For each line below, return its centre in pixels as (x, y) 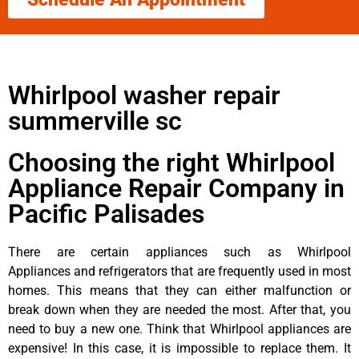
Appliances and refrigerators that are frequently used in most (179, 271)
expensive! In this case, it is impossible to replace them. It (179, 348)
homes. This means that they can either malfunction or (179, 290)
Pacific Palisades (106, 214)
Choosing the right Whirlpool (171, 162)
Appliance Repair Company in (176, 188)
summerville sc (95, 121)
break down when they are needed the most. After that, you (179, 309)
